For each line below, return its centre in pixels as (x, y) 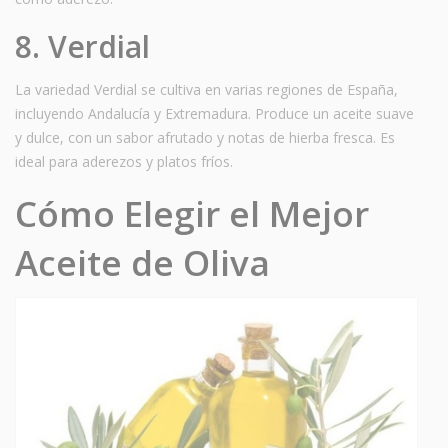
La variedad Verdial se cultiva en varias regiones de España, (206, 89)
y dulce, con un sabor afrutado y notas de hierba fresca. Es (205, 137)
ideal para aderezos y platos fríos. (124, 161)
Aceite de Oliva (142, 262)
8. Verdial (82, 46)
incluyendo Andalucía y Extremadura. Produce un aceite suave (214, 113)
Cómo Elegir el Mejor (192, 213)
